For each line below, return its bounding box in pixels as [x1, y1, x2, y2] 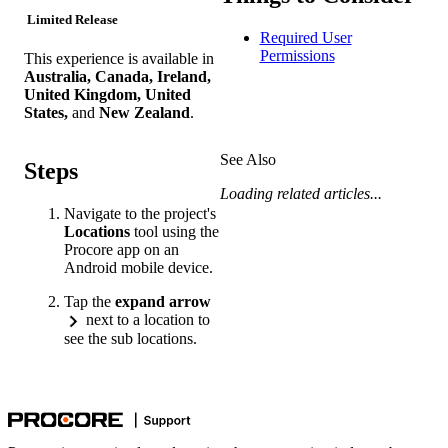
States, [24, 104, 68, 122]
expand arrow [115, 293, 211, 310]
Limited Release [24, 12, 118, 28]
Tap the [64, 293, 115, 310]
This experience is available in [24, 50, 214, 68]
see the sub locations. [64, 330, 197, 348]
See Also [219, 151, 276, 169]
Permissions [259, 46, 335, 64]
